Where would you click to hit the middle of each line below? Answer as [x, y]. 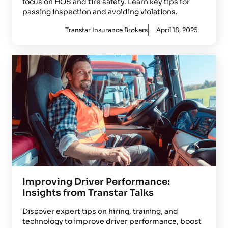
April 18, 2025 [177, 30]
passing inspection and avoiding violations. [100, 12]
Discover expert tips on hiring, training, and [100, 211]
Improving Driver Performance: [96, 181]
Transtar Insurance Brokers [106, 30]
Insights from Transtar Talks [88, 193]
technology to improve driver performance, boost [112, 221]
